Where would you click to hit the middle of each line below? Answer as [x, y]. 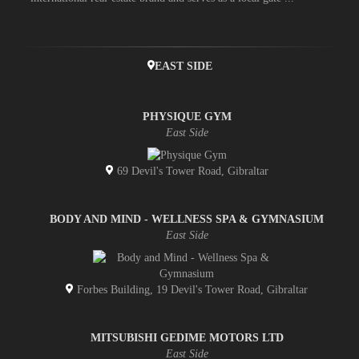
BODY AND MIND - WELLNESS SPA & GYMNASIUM [187, 220]
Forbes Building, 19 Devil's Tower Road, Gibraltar [191, 290]
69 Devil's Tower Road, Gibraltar [191, 171]
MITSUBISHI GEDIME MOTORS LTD [187, 338]
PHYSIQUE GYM [187, 117]
